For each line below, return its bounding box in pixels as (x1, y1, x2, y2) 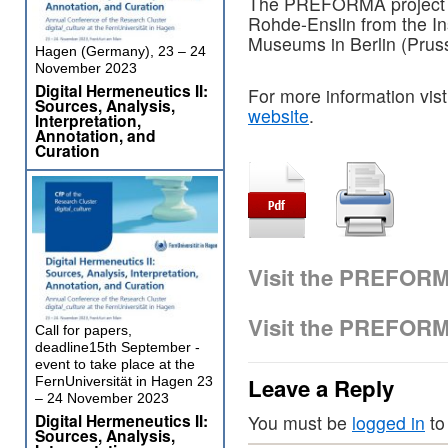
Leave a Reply (248, 372, 394, 405)
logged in (352, 410, 425, 436)
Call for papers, (35, 322, 132, 338)
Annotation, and (35, 124, 156, 147)
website (248, 103, 309, 129)
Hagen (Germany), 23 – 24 (35, 43, 206, 59)
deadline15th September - (35, 339, 200, 355)
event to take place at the (35, 356, 195, 372)
